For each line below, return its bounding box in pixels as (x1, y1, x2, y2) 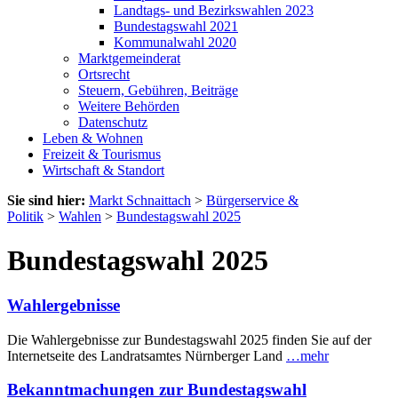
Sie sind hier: (7, 193, 85, 209)
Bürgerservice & (206, 193, 298, 209)
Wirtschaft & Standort (43, 163, 164, 179)
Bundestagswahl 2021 (114, 19, 238, 35)
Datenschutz (78, 115, 147, 131)
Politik (7, 209, 44, 225)
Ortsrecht (78, 67, 130, 83)
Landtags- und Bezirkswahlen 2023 (114, 3, 314, 19)
